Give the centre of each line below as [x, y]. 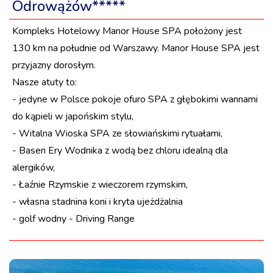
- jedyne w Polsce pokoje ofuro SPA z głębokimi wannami [135, 99]
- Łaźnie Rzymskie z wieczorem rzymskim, [100, 184]
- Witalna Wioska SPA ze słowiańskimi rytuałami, [117, 133]
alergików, [34, 167]
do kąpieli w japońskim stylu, [73, 116]
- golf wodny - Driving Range [73, 218]
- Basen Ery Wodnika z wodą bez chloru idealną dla [120, 150]
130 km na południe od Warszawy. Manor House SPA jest [136, 48]
